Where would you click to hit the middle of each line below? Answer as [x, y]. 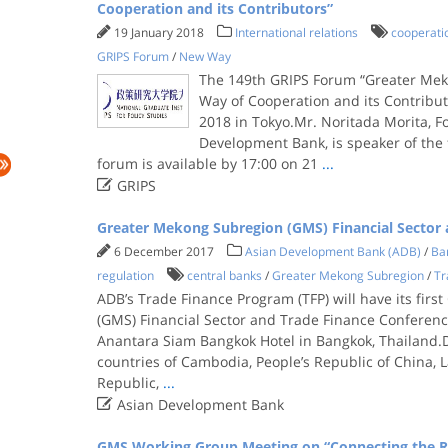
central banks [224, 275]
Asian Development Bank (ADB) [332, 251]
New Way [204, 56]
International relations [296, 32]
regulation [125, 275]
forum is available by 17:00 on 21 [209, 163]
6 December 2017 [165, 251]
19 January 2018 [160, 32]
